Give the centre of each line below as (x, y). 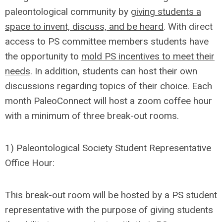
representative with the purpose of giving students (109, 210)
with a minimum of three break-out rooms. (94, 116)
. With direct (188, 27)
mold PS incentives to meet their (148, 56)
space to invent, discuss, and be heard (84, 27)
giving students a (166, 12)
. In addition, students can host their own (114, 71)
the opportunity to (43, 56)
